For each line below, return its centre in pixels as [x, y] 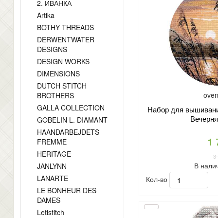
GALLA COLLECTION [71, 108]
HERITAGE [54, 154]
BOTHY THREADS [65, 27]
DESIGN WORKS [63, 61]
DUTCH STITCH [62, 86]
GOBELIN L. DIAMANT [72, 120]
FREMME [52, 142]
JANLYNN [52, 166]
